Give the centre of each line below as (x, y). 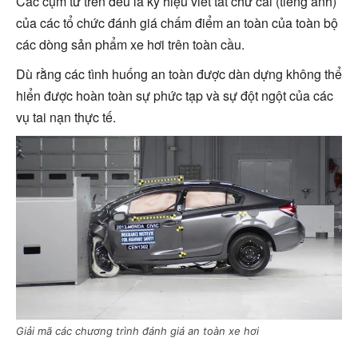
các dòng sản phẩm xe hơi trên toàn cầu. (130, 44)
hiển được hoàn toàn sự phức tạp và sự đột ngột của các (175, 95)
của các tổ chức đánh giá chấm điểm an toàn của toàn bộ (177, 23)
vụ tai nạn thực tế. (66, 117)
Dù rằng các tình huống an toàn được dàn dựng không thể (179, 74)
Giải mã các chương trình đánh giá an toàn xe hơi (137, 330)
